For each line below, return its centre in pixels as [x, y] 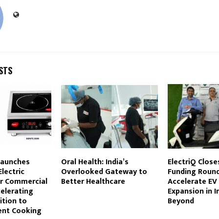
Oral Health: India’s [95, 162]
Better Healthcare [93, 181]
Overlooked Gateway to [104, 172]
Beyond [181, 201]
